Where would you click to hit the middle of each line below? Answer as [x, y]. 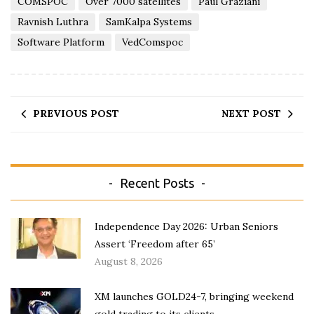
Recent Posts [157, 183]
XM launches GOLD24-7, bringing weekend [194, 296]
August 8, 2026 [129, 261]
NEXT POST [251, 113]
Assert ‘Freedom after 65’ [155, 244]
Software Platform [61, 42]
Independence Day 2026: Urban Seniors [186, 226]
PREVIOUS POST [76, 113]
